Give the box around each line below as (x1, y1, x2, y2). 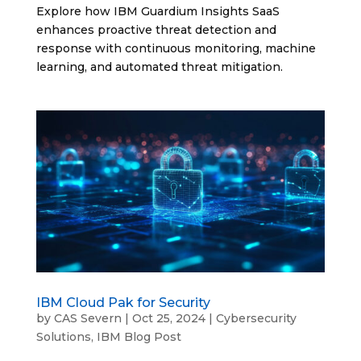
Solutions (35, 330, 91, 345)
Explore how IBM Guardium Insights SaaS (35, 3, 280, 19)
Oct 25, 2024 (131, 311, 205, 326)
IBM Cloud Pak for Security (35, 295, 210, 311)
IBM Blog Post (96, 330, 181, 345)
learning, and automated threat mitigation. (35, 59, 283, 74)
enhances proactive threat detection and (35, 22, 276, 37)
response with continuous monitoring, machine (35, 40, 316, 56)
